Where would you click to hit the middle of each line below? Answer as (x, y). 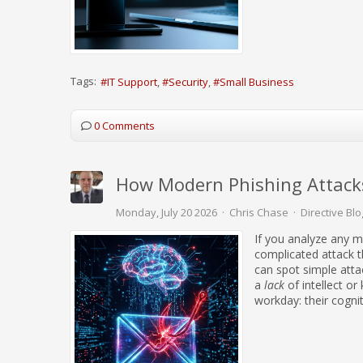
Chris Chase (259, 212)
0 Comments (124, 126)
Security (188, 82)
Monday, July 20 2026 (167, 212)
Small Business (257, 82)
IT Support (132, 82)
